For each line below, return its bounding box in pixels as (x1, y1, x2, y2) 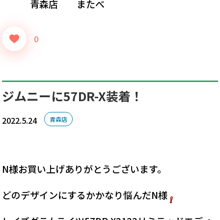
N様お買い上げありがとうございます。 (2, 162, 167, 175)
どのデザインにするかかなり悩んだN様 (2, 188, 168, 201)
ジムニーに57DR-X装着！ (2, 86, 143, 105)
